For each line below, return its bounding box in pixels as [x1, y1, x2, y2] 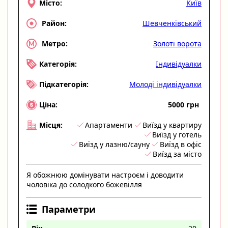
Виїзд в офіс [160, 139, 202, 149]
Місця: [39, 120, 63, 130]
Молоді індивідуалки [129, 79, 202, 89]
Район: [42, 18, 67, 28]
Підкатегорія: [39, 79, 89, 90]
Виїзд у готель [152, 129, 202, 139]
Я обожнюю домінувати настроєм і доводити [26, 169, 184, 180]
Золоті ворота [153, 38, 202, 48]
